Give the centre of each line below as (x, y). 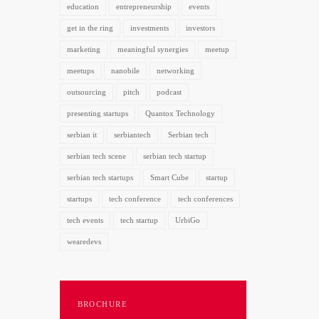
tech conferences (205, 199)
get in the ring (90, 28)
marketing (83, 49)
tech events (85, 220)
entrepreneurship (143, 6)
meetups (80, 70)
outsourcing (86, 92)
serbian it (82, 135)
